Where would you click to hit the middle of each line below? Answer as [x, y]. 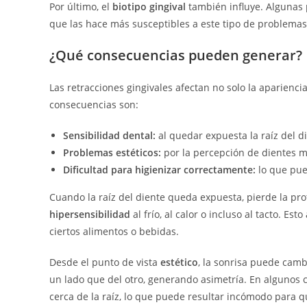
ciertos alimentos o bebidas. [114, 232]
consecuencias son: [94, 105]
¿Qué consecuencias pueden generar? [176, 56]
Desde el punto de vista [105, 262]
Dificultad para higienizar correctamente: [159, 170]
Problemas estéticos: [112, 153]
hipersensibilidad [90, 214]
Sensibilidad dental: [109, 136]
